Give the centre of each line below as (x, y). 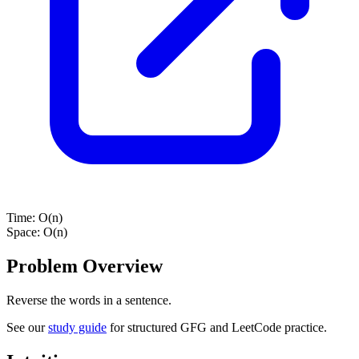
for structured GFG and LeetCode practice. (217, 327)
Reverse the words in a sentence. (89, 300)
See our (27, 327)
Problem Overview (85, 266)
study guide (77, 327)
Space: (25, 232)
